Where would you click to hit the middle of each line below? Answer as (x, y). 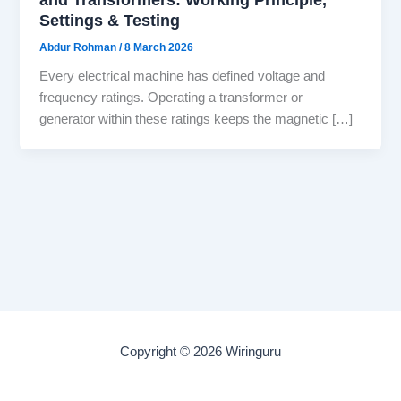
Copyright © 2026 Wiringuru (200, 352)
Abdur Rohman (80, 47)
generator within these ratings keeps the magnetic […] (196, 119)
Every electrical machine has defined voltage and (183, 77)
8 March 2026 (159, 47)
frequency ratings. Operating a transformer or (171, 98)
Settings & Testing (110, 20)
